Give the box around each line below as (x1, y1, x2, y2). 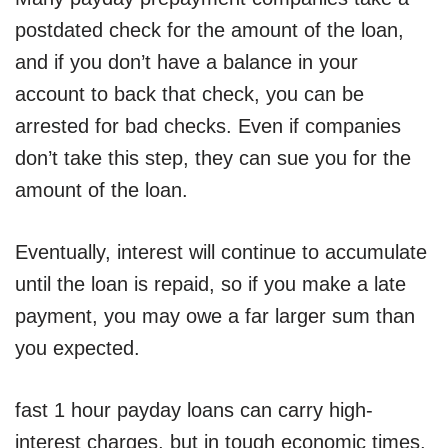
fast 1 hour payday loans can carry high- (15, 399, 373, 422)
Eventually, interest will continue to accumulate (15, 241, 427, 264)
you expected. (15, 337, 140, 360)
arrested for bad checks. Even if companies (15, 115, 401, 138)
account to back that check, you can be (15, 83, 364, 106)
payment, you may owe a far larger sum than (15, 305, 415, 328)
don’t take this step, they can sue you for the (15, 147, 411, 170)
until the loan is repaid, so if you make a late (15, 273, 406, 296)
